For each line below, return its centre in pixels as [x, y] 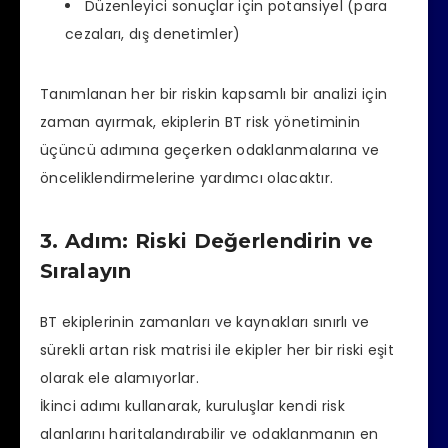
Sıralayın [86, 271]
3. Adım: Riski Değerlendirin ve [207, 241]
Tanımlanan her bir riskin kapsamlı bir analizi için [214, 94]
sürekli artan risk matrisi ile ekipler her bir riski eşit [217, 350]
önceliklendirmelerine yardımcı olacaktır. [187, 178]
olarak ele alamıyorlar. [119, 378]
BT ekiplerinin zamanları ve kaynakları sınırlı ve [205, 322]
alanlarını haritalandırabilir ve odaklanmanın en [209, 434]
